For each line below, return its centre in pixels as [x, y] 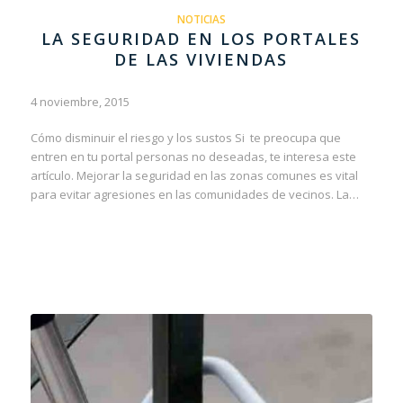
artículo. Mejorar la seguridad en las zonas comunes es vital [194, 176]
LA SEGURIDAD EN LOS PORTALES [201, 39]
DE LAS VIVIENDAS [201, 60]
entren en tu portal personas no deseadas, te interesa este [193, 157]
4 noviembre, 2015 [80, 102]
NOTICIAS [201, 19]
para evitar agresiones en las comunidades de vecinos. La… [194, 195]
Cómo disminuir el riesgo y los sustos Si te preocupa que [185, 138]
